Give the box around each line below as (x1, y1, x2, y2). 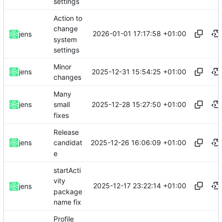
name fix (54, 197, 81, 206)
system (54, 35, 77, 44)
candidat (54, 138, 82, 147)
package (54, 187, 82, 196)
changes (54, 73, 81, 82)
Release (54, 128, 79, 137)
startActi (54, 166, 81, 175)
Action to (54, 14, 82, 23)
